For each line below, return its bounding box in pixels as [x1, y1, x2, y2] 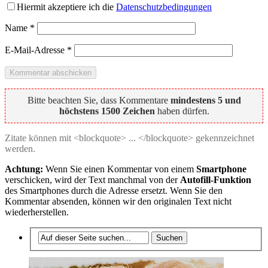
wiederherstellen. [5, 206, 69, 217]
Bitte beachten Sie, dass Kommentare [27, 95, 170, 105]
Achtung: [5, 163, 43, 174]
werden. [5, 143, 35, 154]
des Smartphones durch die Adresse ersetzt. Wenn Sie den [5, 185, 223, 196]
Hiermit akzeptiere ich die [17, 1, 116, 12]
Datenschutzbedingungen [116, 1, 212, 12]
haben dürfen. [154, 105, 209, 116]
